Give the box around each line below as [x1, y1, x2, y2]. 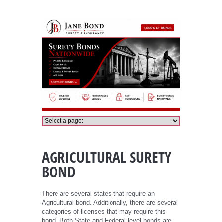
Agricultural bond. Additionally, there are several [42, 198, 178, 206]
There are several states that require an [42, 189, 155, 197]
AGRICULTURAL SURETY [42, 146, 171, 167]
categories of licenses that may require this [42, 207, 166, 215]
